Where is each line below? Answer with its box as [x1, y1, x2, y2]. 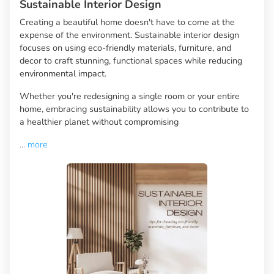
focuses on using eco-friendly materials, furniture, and [20, 42, 231, 54]
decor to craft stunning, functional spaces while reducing [20, 54, 242, 67]
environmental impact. [20, 67, 106, 80]
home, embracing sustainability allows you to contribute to [20, 103, 249, 116]
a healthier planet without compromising [20, 116, 179, 128]
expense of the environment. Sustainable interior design [20, 29, 239, 42]
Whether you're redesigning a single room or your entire [20, 90, 240, 103]
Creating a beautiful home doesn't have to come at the [20, 16, 235, 29]
